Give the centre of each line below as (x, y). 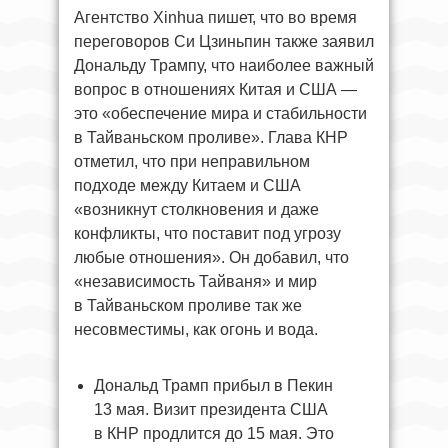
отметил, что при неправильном (192, 161)
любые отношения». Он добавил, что (211, 257)
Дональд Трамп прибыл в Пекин (213, 385)
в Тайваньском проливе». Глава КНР (211, 137)
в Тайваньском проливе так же (188, 305)
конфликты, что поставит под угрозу (207, 233)
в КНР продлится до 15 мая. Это (214, 433)
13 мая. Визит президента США (211, 409)
